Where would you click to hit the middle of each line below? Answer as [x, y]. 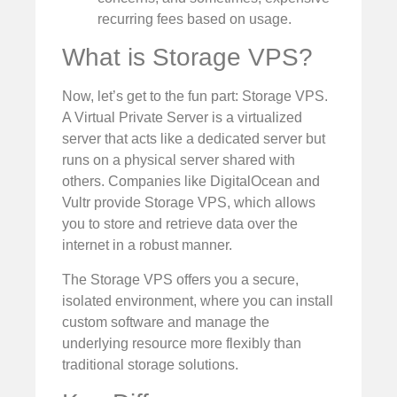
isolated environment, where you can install [198, 300]
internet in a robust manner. [147, 245]
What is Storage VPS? [187, 58]
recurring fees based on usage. [195, 19]
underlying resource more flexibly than [182, 343]
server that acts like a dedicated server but [194, 139]
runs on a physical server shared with [179, 160]
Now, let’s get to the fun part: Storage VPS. [195, 97]
